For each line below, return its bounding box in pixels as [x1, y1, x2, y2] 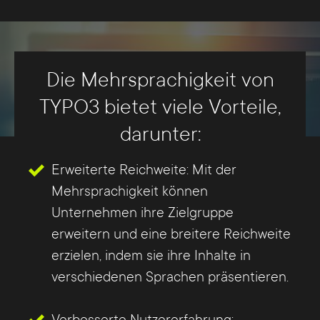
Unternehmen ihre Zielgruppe [51, 205, 234, 221]
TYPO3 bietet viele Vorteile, [39, 96, 281, 119]
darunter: [119, 123, 201, 146]
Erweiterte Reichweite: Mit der [51, 162, 236, 179]
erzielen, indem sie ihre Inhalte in [51, 248, 251, 264]
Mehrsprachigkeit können [51, 184, 208, 200]
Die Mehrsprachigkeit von [46, 69, 274, 92]
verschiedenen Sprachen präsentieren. [51, 269, 289, 286]
